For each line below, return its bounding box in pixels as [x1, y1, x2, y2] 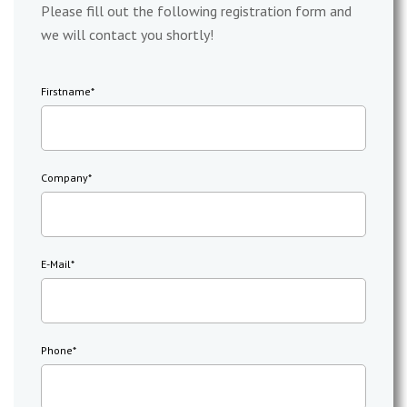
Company [41, 170, 88, 184]
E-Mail [41, 256, 71, 271]
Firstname [41, 84, 91, 98]
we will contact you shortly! [41, 25, 213, 44]
